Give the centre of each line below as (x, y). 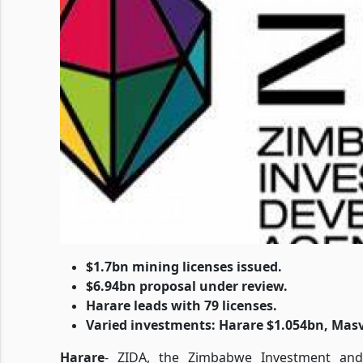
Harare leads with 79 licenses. (181, 305)
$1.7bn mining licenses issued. (184, 267)
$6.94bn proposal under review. (187, 286)
